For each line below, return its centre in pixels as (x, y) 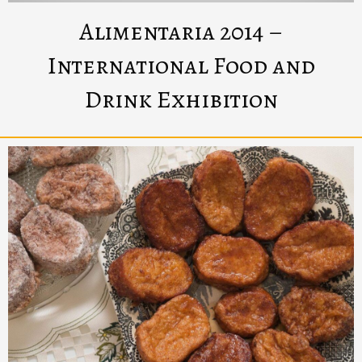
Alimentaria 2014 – (181, 31)
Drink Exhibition (181, 99)
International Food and (181, 65)
